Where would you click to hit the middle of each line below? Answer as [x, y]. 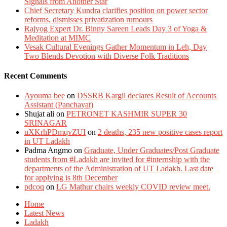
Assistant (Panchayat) [59, 105]
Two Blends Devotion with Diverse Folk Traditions [107, 56]
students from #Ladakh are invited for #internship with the [117, 160]
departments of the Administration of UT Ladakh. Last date [119, 169]
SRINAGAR [46, 123]
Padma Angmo [48, 150]
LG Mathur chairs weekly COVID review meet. [133, 187]
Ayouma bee [45, 96]
